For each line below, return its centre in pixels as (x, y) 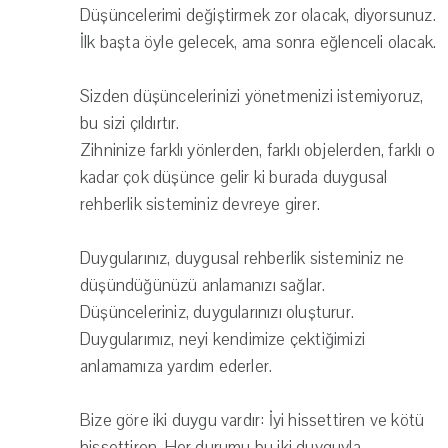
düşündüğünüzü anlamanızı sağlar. (203, 286)
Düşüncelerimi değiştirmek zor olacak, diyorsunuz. (258, 16)
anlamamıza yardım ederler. (176, 367)
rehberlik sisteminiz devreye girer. (200, 205)
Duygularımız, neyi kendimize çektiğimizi (222, 340)
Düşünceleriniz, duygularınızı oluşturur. (217, 313)
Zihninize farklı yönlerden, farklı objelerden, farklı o (258, 151)
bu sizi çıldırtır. (130, 124)
